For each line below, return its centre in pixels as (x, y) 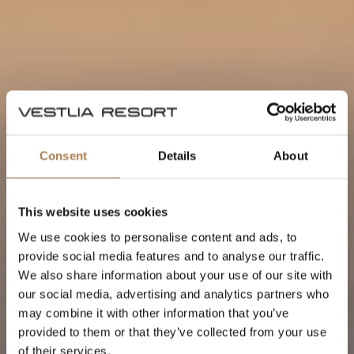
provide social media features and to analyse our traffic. (171, 256)
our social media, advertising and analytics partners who (173, 294)
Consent (63, 156)
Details (177, 156)
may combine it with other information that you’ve (154, 313)
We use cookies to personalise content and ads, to (158, 237)
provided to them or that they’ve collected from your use (172, 331)
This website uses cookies (93, 212)
